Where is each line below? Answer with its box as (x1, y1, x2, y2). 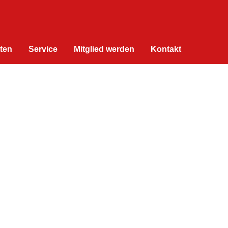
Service (28, 45, 58, 53)
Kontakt (150, 45, 181, 53)
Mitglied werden (73, 45, 134, 53)
